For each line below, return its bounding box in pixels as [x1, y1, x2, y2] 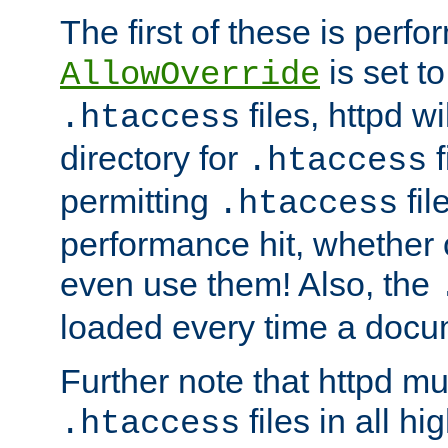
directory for [60, 139, 247, 178]
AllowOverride [60, 56, 320, 95]
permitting [60, 182, 218, 221]
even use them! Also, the [60, 265, 439, 304]
